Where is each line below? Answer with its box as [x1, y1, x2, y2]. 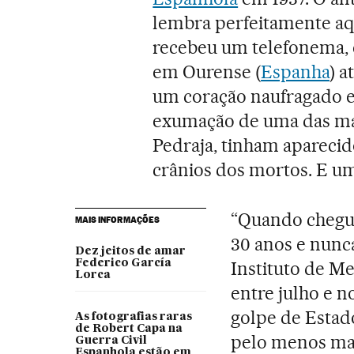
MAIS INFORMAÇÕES [74, 213, 160, 225]
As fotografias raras [74, 311, 192, 322]
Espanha [261, 60, 330, 83]
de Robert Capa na [74, 322, 183, 334]
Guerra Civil [74, 334, 147, 346]
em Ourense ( [153, 60, 262, 83]
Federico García [74, 257, 171, 269]
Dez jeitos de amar [74, 245, 186, 257]
